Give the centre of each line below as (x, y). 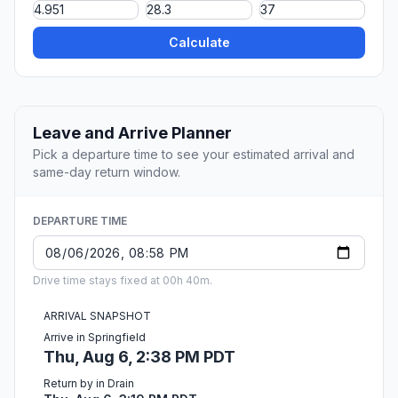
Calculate (199, 43)
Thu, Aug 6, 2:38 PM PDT (139, 357)
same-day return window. (107, 172)
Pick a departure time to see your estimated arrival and (194, 155)
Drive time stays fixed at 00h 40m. (123, 281)
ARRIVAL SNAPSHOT (97, 316)
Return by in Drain (89, 384)
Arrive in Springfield (95, 338)
